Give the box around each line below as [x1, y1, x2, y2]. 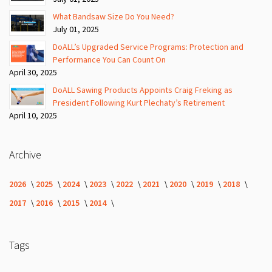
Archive [9, 147, 41, 161]
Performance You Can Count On [53, 53, 166, 65]
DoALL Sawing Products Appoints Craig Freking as [53, 84, 233, 95]
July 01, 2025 [53, 23, 99, 35]
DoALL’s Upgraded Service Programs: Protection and [53, 41, 243, 52]
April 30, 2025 [9, 66, 57, 78]
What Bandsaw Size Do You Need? [53, 10, 174, 22]
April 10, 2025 [9, 109, 57, 121]
